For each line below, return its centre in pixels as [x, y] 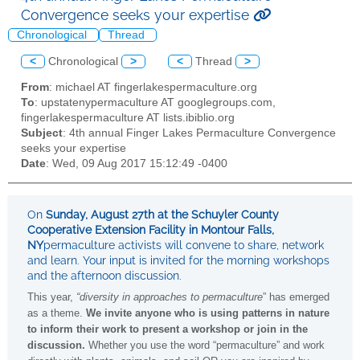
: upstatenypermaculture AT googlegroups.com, [155, 103]
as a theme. [55, 313]
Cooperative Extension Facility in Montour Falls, [151, 229]
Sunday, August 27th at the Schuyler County [162, 214]
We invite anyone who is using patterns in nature [208, 313]
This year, [50, 297]
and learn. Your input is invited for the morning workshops [178, 260]
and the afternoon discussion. [104, 275]
